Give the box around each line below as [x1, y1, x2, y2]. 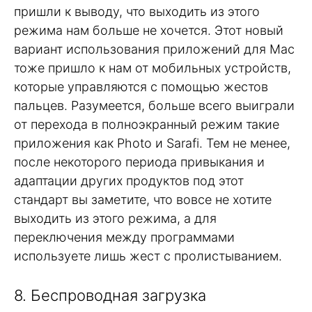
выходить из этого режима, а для [14, 211, 217, 226]
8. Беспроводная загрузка [14, 286, 206, 305]
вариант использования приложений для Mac [14, 42, 295, 57]
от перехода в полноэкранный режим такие [14, 117, 279, 132]
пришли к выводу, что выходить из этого [14, 4, 260, 19]
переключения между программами [14, 230, 235, 245]
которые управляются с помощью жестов [14, 79, 268, 95]
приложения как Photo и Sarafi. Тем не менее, [14, 136, 290, 151]
